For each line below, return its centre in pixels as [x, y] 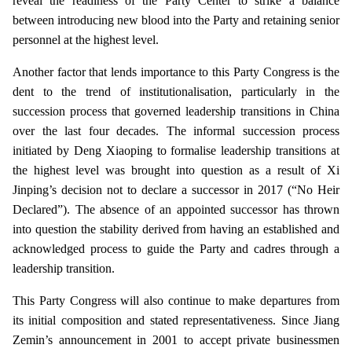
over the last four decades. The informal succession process [176, 131]
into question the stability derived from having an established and [176, 229]
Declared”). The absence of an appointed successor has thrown [176, 209]
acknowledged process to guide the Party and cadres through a [176, 249]
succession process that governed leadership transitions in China [176, 111]
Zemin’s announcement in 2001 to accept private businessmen [176, 340]
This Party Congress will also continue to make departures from [176, 301]
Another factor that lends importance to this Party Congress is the [176, 72]
